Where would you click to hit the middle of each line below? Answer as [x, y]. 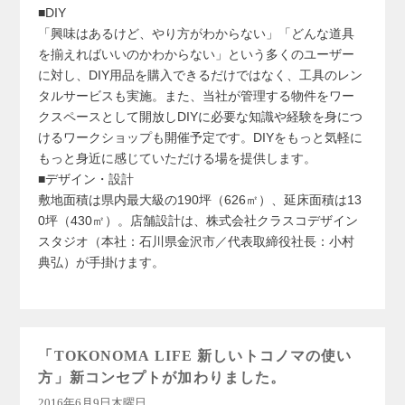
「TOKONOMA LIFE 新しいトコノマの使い [195, 356]
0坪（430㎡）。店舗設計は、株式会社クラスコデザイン [198, 221]
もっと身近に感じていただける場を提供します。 [178, 158]
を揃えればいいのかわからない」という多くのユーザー [197, 54]
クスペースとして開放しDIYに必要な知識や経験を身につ [201, 117]
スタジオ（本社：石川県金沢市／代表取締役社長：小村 [197, 241]
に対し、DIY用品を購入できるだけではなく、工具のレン [201, 75]
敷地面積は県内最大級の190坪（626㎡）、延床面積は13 [200, 200]
